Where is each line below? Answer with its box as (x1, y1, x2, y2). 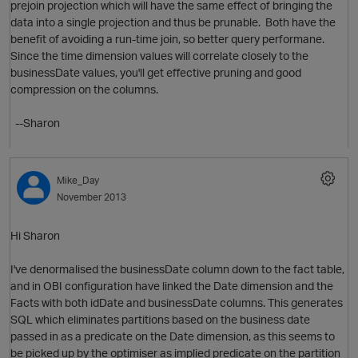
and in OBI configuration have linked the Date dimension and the (10, 279, 333, 293)
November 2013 (57, 191, 126, 204)
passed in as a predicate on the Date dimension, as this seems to (10, 329, 335, 344)
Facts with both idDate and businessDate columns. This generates (10, 296, 343, 310)
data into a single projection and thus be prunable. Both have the (10, 15, 336, 30)
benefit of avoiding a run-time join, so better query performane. (10, 32, 329, 46)
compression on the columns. (10, 82, 165, 97)
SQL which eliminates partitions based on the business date (10, 312, 310, 327)
